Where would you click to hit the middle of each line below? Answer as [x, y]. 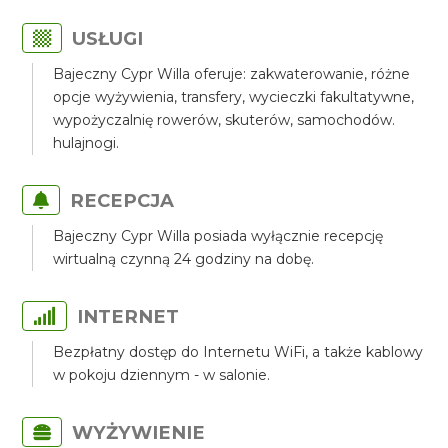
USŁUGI [108, 38]
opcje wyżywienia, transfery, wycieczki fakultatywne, [234, 97]
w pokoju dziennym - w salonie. [162, 375]
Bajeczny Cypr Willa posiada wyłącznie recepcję [218, 236]
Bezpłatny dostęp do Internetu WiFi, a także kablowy [238, 352]
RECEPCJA [122, 200]
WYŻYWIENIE [139, 432]
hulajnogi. [86, 143]
